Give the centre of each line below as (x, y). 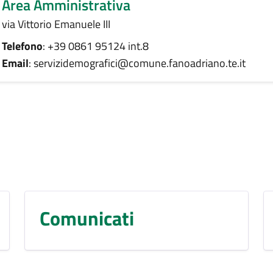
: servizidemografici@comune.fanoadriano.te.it (137, 63)
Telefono (22, 46)
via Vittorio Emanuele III (56, 24)
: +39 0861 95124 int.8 (96, 46)
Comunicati (87, 218)
